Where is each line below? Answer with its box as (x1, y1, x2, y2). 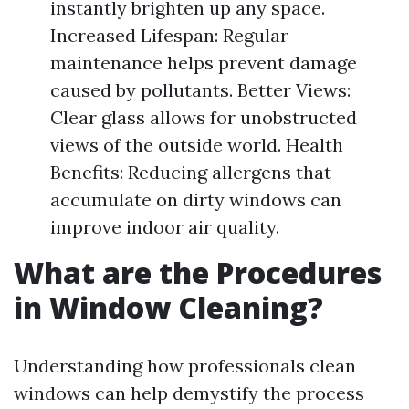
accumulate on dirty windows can (50, 188, 341, 211)
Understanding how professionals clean (14, 354, 356, 377)
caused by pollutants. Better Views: (50, 79, 351, 101)
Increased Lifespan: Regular (50, 24, 288, 47)
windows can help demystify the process (14, 382, 364, 404)
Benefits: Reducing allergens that (50, 161, 331, 184)
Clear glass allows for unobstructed (50, 106, 357, 129)
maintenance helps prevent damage (50, 51, 357, 74)
